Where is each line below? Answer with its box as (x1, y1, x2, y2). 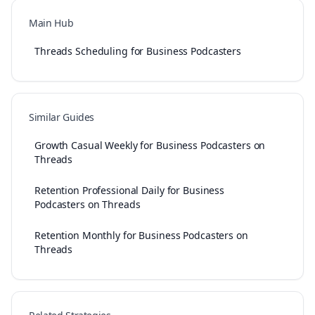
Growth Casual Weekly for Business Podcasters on (34, 139, 266, 152)
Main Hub (29, 16, 74, 30)
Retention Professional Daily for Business (34, 184, 225, 197)
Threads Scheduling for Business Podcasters (34, 44, 241, 58)
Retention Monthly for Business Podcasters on (34, 229, 248, 242)
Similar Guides (29, 110, 95, 124)
